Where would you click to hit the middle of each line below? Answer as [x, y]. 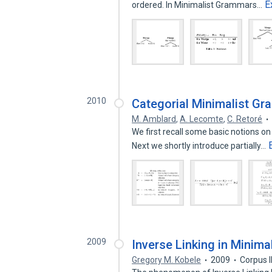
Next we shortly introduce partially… [200, 146]
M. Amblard [154, 119]
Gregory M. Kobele [167, 260]
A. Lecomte [202, 119]
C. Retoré [245, 119]
